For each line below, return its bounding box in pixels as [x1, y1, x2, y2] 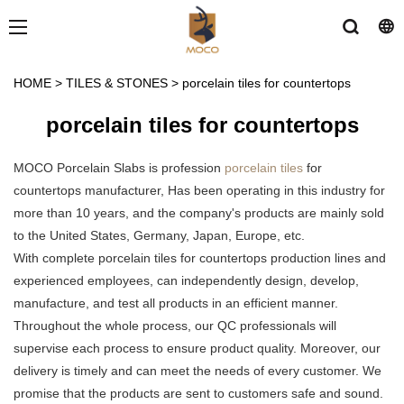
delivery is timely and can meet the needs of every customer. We [14, 363, 381, 379]
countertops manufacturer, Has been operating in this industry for [14, 183, 385, 198]
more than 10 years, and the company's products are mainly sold [14, 206, 384, 221]
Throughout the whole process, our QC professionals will [14, 318, 336, 334]
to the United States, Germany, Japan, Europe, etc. [14, 228, 305, 243]
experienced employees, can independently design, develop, [14, 273, 359, 289]
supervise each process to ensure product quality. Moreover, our [14, 341, 381, 356]
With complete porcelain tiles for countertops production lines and [14, 251, 386, 266]
